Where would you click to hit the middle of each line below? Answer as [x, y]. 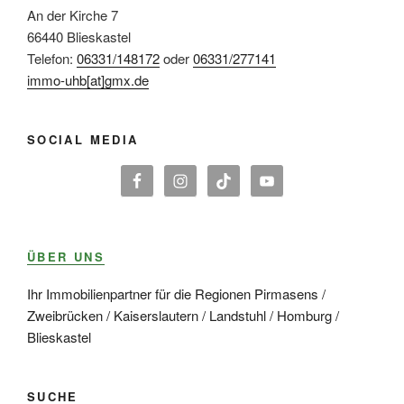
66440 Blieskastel [79, 36]
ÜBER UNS [66, 257]
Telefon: [52, 58]
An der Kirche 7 [73, 14]
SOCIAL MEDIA [83, 139]
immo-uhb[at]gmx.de [88, 79]
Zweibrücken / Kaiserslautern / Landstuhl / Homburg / [183, 315]
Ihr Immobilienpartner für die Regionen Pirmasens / [176, 293]
